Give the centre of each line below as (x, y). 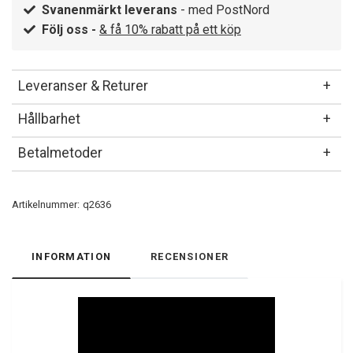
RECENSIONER (190, 256)
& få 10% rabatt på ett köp (170, 30)
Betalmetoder (60, 152)
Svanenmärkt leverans (110, 10)
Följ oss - (71, 30)
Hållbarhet (49, 119)
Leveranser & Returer (83, 85)
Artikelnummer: (46, 204)
